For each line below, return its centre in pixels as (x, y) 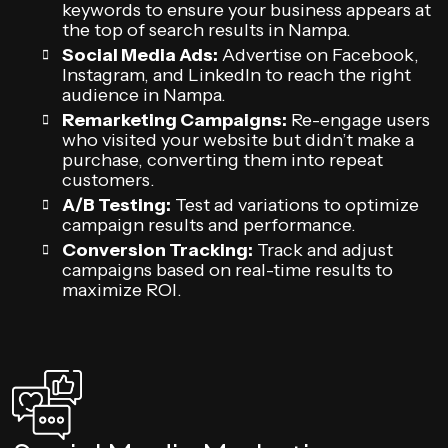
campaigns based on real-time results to (227, 270)
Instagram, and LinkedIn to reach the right (236, 75)
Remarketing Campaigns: (174, 120)
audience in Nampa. (144, 95)
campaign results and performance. (209, 225)
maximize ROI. (122, 290)
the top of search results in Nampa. (206, 30)
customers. (108, 180)
